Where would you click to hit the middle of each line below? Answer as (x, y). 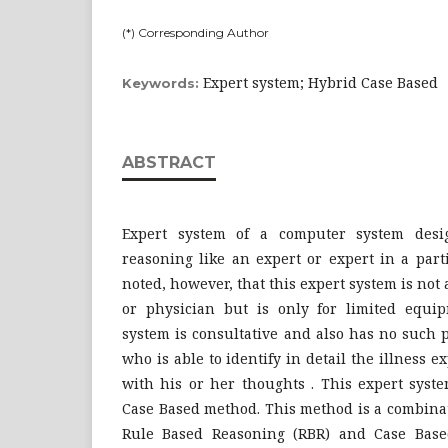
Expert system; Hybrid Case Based (320, 82)
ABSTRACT (169, 162)
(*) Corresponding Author (195, 32)
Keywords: (162, 83)
